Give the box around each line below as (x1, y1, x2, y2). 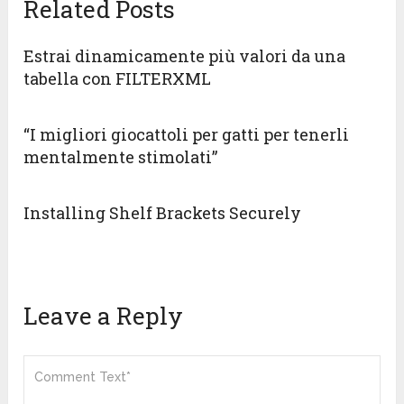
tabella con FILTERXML (23, 68, 212, 90)
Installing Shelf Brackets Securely (23, 202, 302, 225)
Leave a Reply (23, 300, 184, 332)
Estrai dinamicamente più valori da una (23, 45, 346, 68)
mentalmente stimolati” (23, 146, 218, 169)
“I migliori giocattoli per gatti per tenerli (23, 124, 350, 146)
